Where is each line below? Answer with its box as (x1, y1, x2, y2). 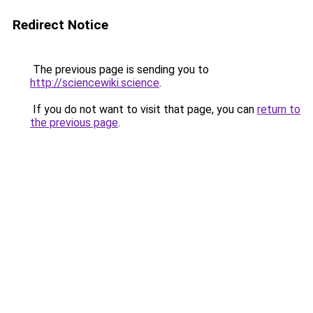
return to (257, 103, 300, 116)
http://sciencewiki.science (30, 76, 159, 89)
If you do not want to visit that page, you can (30, 103, 257, 116)
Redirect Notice (13, 17, 108, 33)
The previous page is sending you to (30, 63, 209, 76)
